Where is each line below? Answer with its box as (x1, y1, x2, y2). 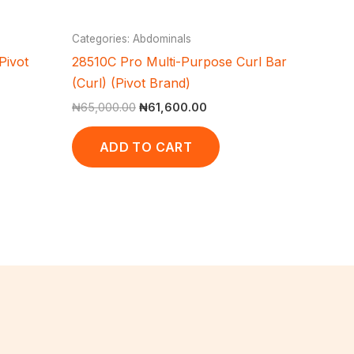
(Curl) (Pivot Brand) (72, 74, 190, 91)
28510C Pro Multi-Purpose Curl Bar (72, 53, 287, 70)
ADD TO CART (100, 138, 192, 155)
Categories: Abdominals (72, 32, 191, 45)
